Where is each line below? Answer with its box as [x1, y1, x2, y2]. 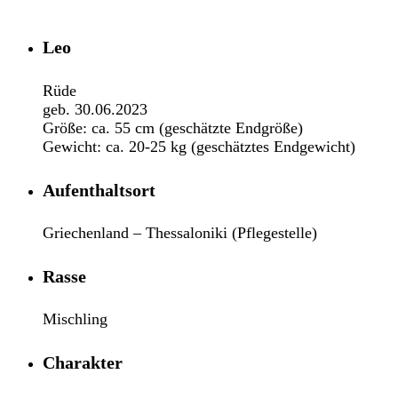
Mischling [43, 310, 107, 329]
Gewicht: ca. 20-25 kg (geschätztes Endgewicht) [43, 137, 355, 155]
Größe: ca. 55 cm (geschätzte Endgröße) [43, 118, 303, 137]
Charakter [43, 352, 123, 372]
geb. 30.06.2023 [43, 99, 147, 118]
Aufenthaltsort [43, 179, 155, 200]
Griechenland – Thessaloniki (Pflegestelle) [43, 224, 317, 243]
